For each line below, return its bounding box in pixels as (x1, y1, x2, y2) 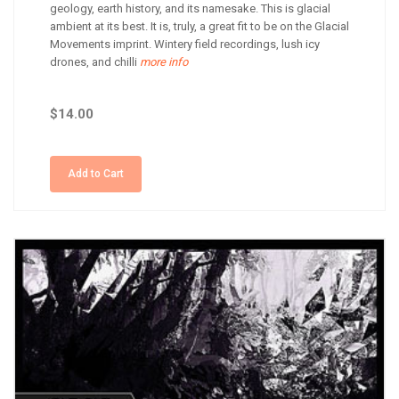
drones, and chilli (50, 55, 137, 69)
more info (137, 55, 188, 69)
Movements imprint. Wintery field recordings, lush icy (50, 37, 320, 51)
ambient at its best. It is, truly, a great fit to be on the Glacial (50, 20, 349, 33)
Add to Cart (68, 167, 124, 180)
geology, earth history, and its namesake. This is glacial (50, 2, 330, 15)
